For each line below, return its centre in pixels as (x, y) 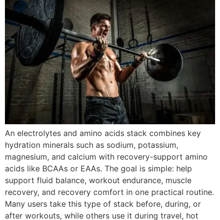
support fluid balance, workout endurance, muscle (98, 180)
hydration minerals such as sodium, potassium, (92, 145)
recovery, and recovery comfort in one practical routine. (110, 192)
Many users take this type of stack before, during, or (103, 204)
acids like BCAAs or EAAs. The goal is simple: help (98, 168)
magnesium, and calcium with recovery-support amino (106, 156)
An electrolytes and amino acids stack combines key (103, 133)
